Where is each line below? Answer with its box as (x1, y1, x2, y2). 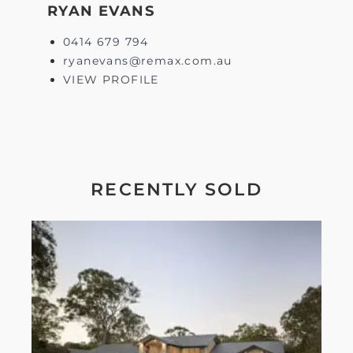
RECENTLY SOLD (91, 178, 262, 200)
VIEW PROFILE (63, 72, 159, 87)
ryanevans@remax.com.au (63, 53, 232, 68)
